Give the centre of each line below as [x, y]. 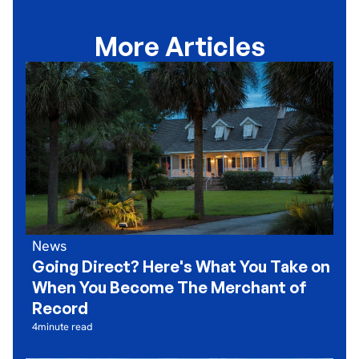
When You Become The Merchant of [169, 287]
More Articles [179, 46]
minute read [65, 327]
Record [60, 308]
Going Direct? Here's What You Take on [181, 266]
